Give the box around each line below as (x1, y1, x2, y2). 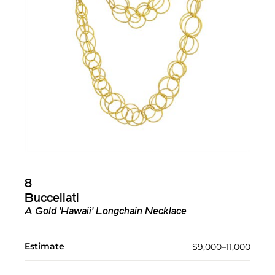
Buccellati (25, 193, 79, 206)
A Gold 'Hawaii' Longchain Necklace (25, 207, 187, 217)
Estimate (25, 241, 64, 252)
